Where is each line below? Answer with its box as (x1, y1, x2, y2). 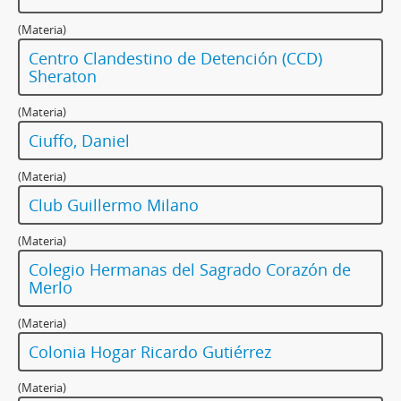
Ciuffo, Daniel (29, 130, 130, 152)
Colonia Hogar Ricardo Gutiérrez (29, 341, 271, 363)
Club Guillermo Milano (29, 194, 199, 217)
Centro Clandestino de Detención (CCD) (29, 47, 322, 70)
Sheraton (29, 65, 97, 88)
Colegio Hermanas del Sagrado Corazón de (29, 259, 351, 281)
